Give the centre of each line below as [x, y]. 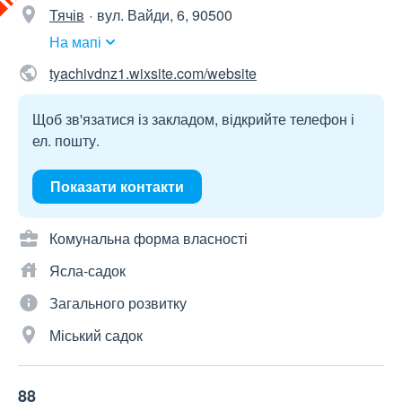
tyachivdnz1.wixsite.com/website [153, 74]
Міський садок [96, 336]
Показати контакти [117, 187]
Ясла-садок [87, 271]
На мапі [75, 42]
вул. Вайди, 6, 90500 [165, 15]
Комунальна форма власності [149, 239]
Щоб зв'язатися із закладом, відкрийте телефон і [193, 119]
